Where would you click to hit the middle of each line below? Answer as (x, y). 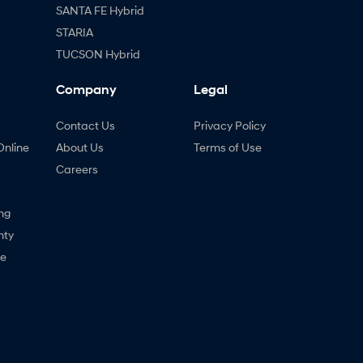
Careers (77, 169)
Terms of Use (228, 147)
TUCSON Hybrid (98, 54)
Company (86, 90)
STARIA (74, 32)
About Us (79, 147)
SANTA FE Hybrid (100, 10)
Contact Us (85, 125)
